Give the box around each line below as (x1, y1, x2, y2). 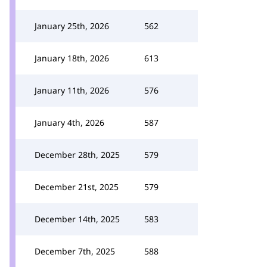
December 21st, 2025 (35, 181, 119, 193)
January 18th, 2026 (35, 52, 109, 64)
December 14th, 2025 (35, 213, 120, 225)
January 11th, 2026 (35, 85, 109, 96)
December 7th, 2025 (35, 246, 115, 257)
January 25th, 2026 (35, 20, 109, 32)
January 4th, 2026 (35, 117, 104, 128)
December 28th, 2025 (35, 149, 120, 160)
